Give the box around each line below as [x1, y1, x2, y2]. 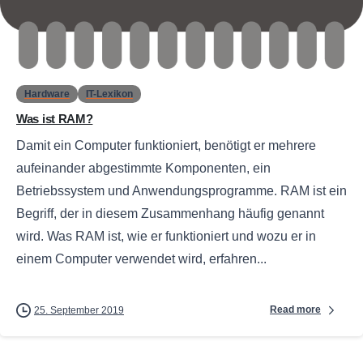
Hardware [24, 88, 70, 100]
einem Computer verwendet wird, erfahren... [16, 251, 267, 266]
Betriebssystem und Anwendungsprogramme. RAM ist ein [16, 183, 347, 198]
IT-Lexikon [86, 88, 133, 100]
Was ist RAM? [16, 111, 93, 126]
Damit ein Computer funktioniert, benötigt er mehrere [16, 138, 316, 152]
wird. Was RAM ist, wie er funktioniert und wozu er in [16, 228, 316, 243]
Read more [270, 304, 321, 316]
